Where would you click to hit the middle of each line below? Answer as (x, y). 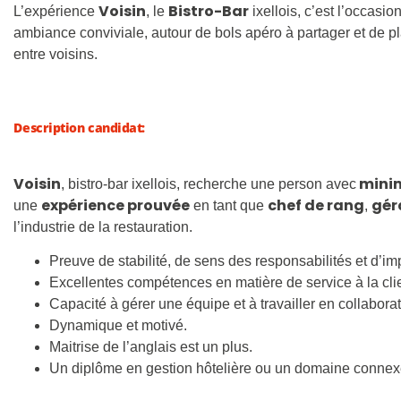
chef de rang (316, 205)
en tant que (229, 205)
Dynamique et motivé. (119, 325)
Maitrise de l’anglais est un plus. (151, 346)
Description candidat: (79, 128)
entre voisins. (56, 54)
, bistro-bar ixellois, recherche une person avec (209, 183)
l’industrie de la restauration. (103, 226)
